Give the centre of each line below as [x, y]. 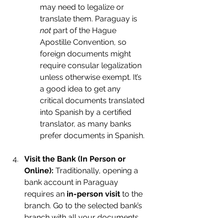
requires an [45, 194]
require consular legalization [92, 65]
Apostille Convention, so [84, 42]
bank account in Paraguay [72, 182]
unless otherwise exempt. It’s [92, 77]
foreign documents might [86, 54]
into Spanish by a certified [87, 112]
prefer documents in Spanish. [92, 136]
